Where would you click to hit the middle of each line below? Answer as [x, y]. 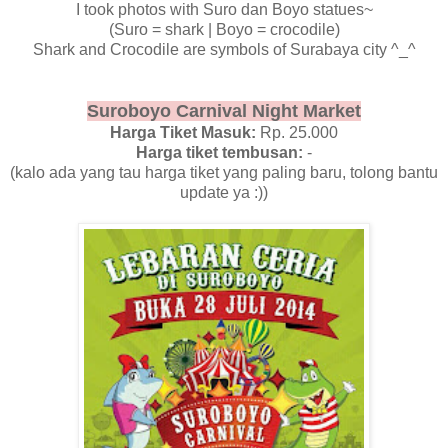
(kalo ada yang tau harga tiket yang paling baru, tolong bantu [224, 172]
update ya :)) [224, 192]
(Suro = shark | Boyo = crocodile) [224, 29]
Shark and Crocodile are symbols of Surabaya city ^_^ [224, 49]
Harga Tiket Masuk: [185, 132]
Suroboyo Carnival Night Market [224, 110]
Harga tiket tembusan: [219, 152]
